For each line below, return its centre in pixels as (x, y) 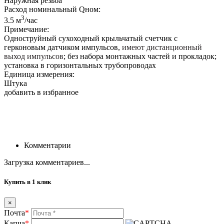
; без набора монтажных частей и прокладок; (140, 56)
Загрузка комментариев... (47, 162)
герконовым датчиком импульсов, (63, 47)
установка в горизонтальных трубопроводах (80, 65)
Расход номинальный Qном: (52, 9)
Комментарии (47, 145)
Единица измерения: (39, 74)
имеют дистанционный (162, 47)
